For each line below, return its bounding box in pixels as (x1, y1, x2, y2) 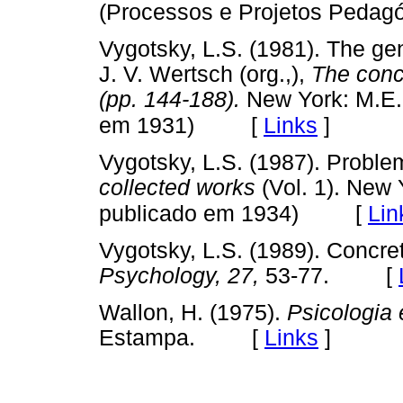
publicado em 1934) (99, 201, 305, 227)
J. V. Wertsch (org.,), (99, 61, 305, 86)
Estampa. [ (99, 326, 264, 351)
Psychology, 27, (99, 264, 259, 289)
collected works (99, 175, 255, 201)
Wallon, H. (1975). (99, 300, 281, 326)
